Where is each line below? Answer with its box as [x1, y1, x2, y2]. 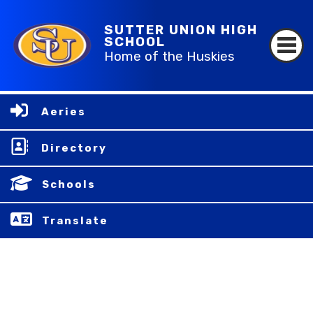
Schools [42, 178, 96, 191]
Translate [42, 214, 108, 227]
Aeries [41, 105, 86, 118]
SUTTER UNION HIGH [104, 22, 259, 38]
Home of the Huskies [104, 48, 235, 65]
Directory [41, 142, 107, 154]
